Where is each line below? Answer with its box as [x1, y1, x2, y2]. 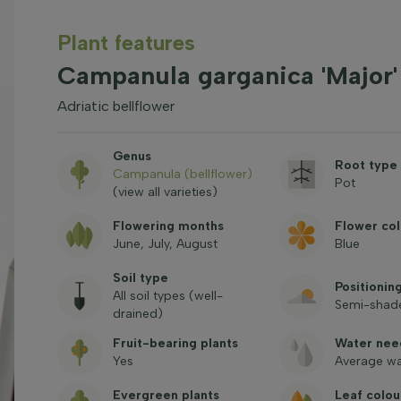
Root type [334, 158, 397, 173]
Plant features [56, 30, 195, 55]
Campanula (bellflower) [112, 166, 252, 182]
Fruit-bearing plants [112, 336, 238, 351]
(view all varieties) [112, 184, 218, 200]
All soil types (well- [112, 288, 223, 303]
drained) [112, 306, 163, 321]
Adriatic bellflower [56, 98, 175, 115]
